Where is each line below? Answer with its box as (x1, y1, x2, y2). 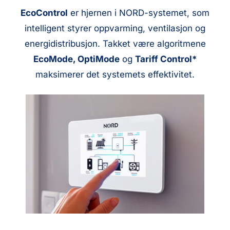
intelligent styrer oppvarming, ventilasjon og (25, 23, 205, 33)
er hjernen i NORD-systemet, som (68, 7, 209, 18)
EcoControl (21, 7, 68, 18)
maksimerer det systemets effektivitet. (35, 69, 195, 80)
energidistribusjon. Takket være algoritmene (24, 38, 206, 49)
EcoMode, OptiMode (33, 53, 120, 64)
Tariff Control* (135, 53, 197, 64)
